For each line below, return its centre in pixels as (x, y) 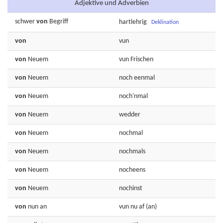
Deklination (165, 22)
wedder (130, 115)
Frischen (142, 59)
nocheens (132, 170)
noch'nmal (133, 96)
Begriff (59, 22)
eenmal (144, 78)
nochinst (131, 188)
